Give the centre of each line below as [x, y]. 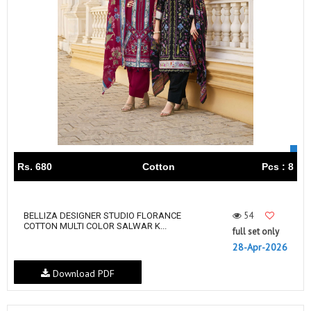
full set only [256, 232]
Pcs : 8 [278, 167]
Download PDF [82, 273]
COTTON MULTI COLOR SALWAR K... [95, 226]
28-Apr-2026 [260, 247]
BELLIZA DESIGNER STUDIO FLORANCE [102, 216]
